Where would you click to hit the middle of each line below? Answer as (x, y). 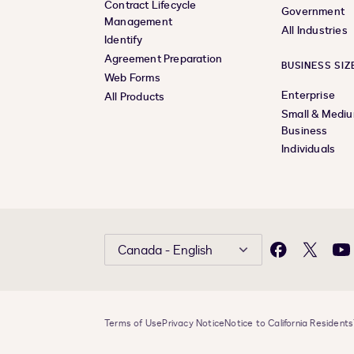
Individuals (309, 149)
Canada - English (165, 251)
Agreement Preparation (164, 59)
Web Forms (132, 78)
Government (313, 12)
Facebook (302, 257)
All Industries (314, 31)
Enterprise (308, 96)
